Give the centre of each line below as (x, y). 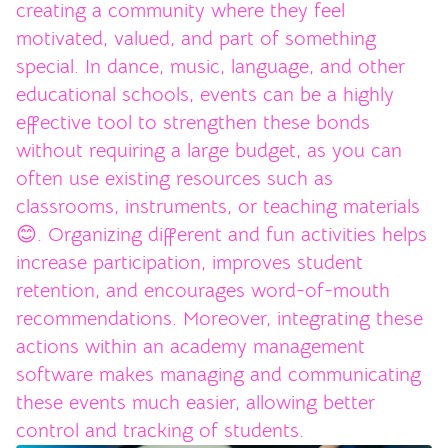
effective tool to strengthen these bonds (193, 122)
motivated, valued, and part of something (196, 38)
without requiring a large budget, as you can (209, 150)
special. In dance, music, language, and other (210, 66)
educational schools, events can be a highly (205, 94)
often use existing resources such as (174, 178)
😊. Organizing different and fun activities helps (221, 234)
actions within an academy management (190, 346)
